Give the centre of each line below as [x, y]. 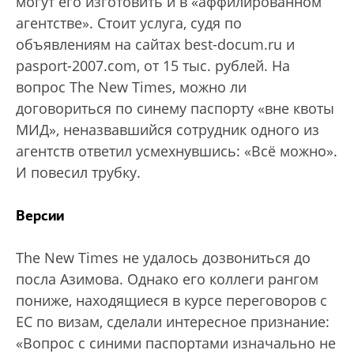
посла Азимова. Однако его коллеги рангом [167, 279]
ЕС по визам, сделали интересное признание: [173, 321]
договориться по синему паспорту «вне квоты [175, 108]
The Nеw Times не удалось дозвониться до [163, 257]
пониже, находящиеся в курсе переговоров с [171, 300]
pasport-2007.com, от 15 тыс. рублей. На [153, 65]
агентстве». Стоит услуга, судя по [129, 23]
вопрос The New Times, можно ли [131, 87]
